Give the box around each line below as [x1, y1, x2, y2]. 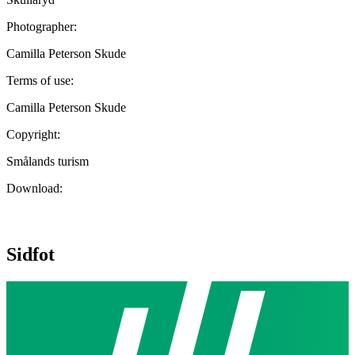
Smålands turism [6, 154, 89, 168]
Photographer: [6, 19, 77, 33]
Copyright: [6, 127, 60, 141]
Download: [6, 181, 63, 195]
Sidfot [6, 243, 55, 265]
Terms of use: [6, 73, 74, 87]
